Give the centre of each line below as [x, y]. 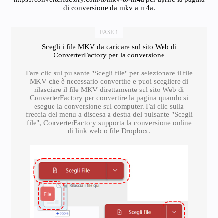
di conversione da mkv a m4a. [109, 8]
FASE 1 [109, 32]
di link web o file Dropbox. [109, 131]
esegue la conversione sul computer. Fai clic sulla [109, 106]
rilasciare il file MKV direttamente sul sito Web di [109, 90]
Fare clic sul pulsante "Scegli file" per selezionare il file [109, 73]
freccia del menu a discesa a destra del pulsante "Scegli [109, 114]
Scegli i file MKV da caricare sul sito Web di [109, 47]
